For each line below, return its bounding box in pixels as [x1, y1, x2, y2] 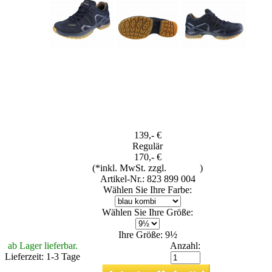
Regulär [132, 140, 163, 151]
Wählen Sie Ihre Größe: [102, 206, 193, 217]
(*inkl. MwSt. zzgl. [92, 162, 169, 173]
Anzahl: [170, 240, 200, 251]
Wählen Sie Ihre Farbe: [103, 184, 192, 195]
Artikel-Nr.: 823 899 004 [100, 173, 195, 184]
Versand [169, 162, 200, 173]
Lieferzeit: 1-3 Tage [5, 251, 80, 262]
